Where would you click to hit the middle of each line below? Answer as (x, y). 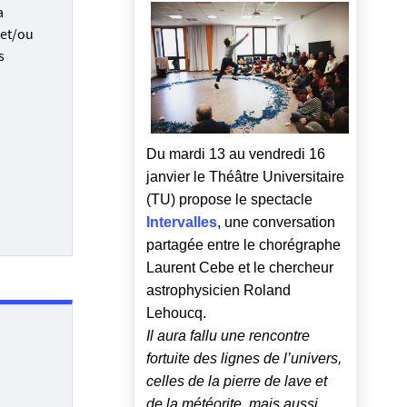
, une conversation (276, 223)
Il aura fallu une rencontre (228, 336)
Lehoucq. (176, 313)
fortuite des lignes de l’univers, (244, 359)
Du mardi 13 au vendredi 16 (236, 154)
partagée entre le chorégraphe (243, 245)
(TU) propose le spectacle (229, 200)
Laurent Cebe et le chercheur (240, 268)
